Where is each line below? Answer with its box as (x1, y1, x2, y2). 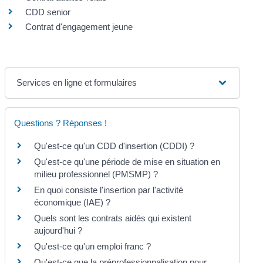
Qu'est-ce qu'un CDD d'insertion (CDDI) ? (34, 141, 195, 151)
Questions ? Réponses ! (14, 118, 107, 129)
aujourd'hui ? (34, 225, 83, 236)
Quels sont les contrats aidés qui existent (34, 213, 192, 224)
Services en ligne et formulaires (16, 77, 137, 88)
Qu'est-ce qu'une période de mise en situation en (34, 157, 221, 167)
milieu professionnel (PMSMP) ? (34, 169, 159, 180)
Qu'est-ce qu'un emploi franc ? (34, 241, 151, 252)
